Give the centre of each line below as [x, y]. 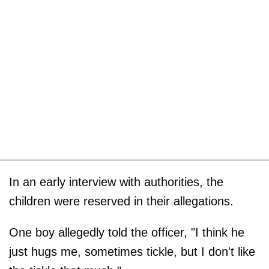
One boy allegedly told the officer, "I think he [127, 232]
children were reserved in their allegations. [121, 201]
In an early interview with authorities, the [116, 182]
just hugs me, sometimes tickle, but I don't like [132, 251]
